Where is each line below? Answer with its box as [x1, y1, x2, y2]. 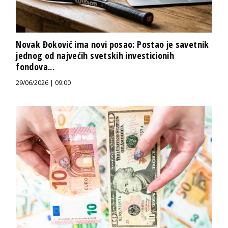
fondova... [16, 61, 54, 73]
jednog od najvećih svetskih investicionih [16, 49, 175, 62]
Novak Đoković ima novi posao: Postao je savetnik [16, 38, 209, 51]
